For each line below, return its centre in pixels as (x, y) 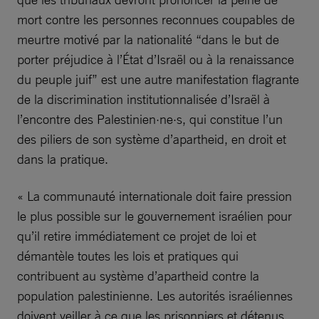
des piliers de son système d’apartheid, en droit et (152, 139)
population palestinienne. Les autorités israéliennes (155, 296)
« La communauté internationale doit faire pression (155, 196)
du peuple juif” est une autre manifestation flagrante (158, 79)
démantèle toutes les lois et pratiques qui (128, 256)
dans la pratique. (63, 159)
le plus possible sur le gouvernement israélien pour (155, 216)
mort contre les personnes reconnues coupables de (156, 19)
